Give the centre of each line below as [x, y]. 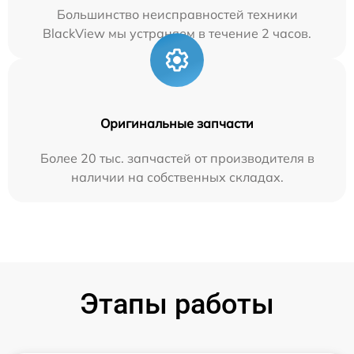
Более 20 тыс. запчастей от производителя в [177, 158]
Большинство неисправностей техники [177, 14]
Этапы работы [177, 304]
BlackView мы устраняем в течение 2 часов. [177, 33]
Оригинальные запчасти [177, 123]
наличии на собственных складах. [177, 177]
